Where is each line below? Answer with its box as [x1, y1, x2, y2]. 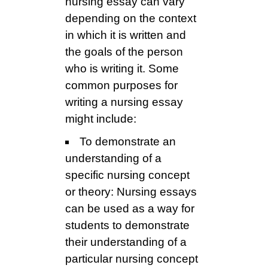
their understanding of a [65, 236, 187, 249]
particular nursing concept [65, 252, 198, 266]
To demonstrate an [80, 135, 176, 148]
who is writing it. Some [65, 62, 179, 75]
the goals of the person [65, 45, 183, 59]
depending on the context [65, 12, 196, 25]
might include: [65, 112, 136, 126]
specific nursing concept [65, 169, 190, 182]
